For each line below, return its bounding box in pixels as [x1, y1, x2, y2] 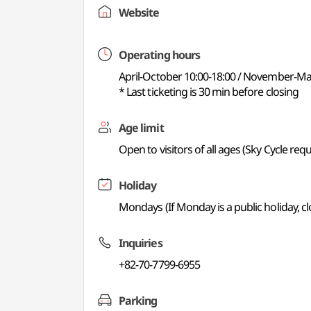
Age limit [119, 120, 164, 135]
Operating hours [119, 47, 200, 62]
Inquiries [119, 235, 162, 251]
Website [119, 5, 160, 20]
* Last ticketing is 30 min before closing [119, 84, 299, 99]
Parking [119, 293, 158, 308]
